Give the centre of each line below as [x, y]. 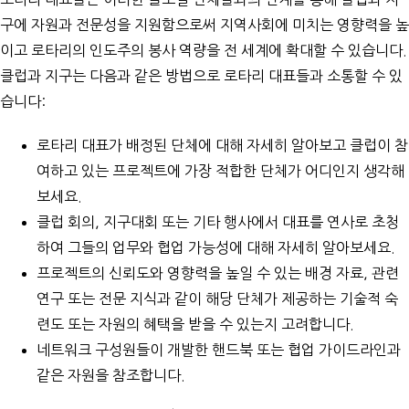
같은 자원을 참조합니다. [111, 375]
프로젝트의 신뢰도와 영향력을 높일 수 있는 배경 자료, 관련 [218, 273]
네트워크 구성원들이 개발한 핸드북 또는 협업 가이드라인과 [219, 349]
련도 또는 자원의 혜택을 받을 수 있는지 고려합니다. [195, 324]
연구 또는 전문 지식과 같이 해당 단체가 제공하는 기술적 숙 [217, 298]
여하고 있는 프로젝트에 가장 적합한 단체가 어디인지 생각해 [220, 170]
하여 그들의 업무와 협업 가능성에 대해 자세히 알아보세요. [216, 247]
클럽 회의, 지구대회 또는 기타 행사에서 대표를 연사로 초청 [218, 221]
